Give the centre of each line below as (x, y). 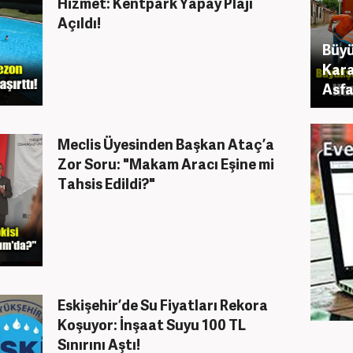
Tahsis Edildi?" (106, 183)
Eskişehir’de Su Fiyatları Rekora (163, 305)
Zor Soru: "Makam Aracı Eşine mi (166, 163)
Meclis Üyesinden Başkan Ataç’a (166, 144)
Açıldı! (79, 22)
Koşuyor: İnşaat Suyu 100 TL (152, 324)
